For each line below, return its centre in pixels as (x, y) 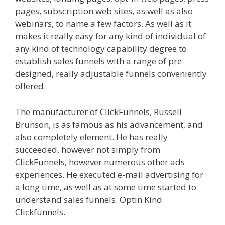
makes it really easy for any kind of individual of (110, 36)
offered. (30, 86)
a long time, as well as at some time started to (106, 187)
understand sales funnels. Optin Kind (89, 199)
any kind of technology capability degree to (101, 49)
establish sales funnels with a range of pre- (100, 61)
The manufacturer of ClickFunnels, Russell (98, 111)
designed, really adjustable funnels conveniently (111, 74)
